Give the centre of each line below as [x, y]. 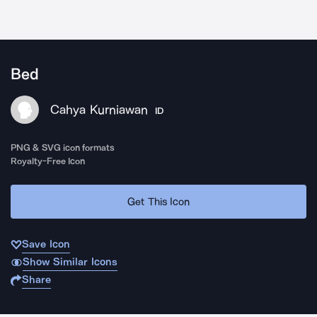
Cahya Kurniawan [99, 110]
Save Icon [46, 244]
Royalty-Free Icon [48, 161]
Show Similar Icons [70, 262]
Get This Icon [158, 201]
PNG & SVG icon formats [63, 148]
